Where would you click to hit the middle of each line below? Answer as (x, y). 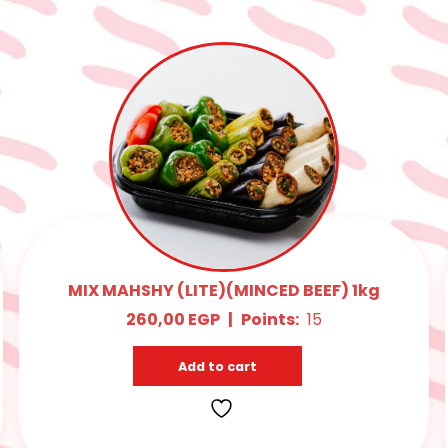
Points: (269, 319)
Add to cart (218, 366)
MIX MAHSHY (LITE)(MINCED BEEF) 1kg (223, 290)
